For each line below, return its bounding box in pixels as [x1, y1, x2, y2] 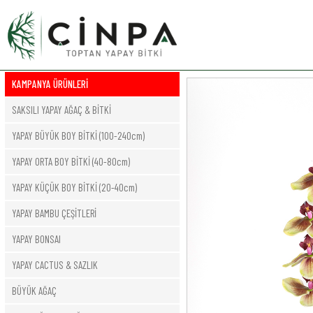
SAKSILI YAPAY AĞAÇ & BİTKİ [11, 103, 111, 116]
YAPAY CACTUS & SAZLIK [11, 259, 98, 271]
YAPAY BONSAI [11, 233, 61, 245]
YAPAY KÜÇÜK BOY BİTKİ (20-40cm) [11, 181, 137, 194]
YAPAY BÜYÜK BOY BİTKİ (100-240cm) [11, 129, 145, 142]
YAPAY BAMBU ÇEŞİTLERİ [11, 207, 96, 219]
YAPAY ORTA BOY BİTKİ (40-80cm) [11, 155, 130, 168]
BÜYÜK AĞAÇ [11, 284, 57, 297]
